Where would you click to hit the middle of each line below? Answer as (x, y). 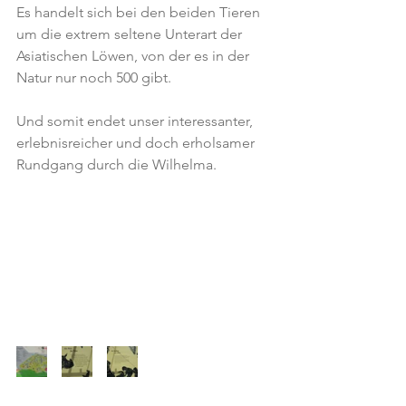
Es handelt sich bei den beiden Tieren (140, 12)
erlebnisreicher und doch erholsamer (137, 143)
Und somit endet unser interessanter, (136, 121)
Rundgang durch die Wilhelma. (116, 164)
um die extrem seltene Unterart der (131, 34)
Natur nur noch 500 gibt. (94, 77)
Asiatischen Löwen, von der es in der (135, 56)
